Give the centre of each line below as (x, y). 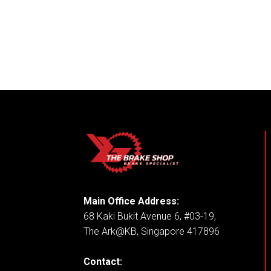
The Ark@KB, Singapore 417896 (152, 231)
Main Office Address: (132, 201)
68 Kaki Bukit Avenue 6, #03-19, (150, 216)
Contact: (103, 261)
